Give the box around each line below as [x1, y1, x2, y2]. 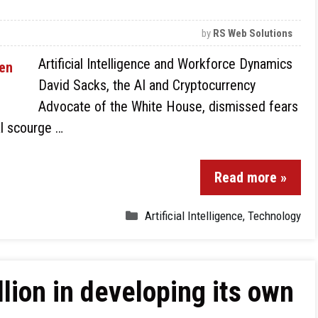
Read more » [214, 169, 287, 186]
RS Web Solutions [213, 27, 293, 40]
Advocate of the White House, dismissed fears [38, 98, 298, 115]
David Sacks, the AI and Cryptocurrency [38, 77, 256, 94]
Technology [248, 209, 301, 223]
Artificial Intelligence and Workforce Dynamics [38, 55, 292, 72]
